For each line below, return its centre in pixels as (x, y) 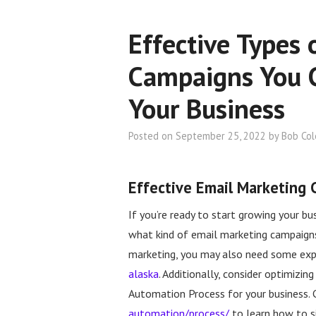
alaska (144, 274)
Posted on (152, 136)
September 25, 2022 (221, 136)
